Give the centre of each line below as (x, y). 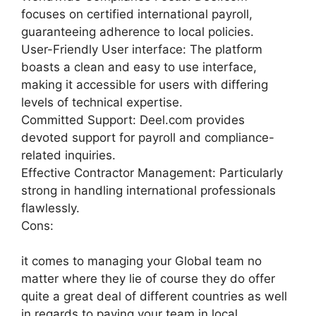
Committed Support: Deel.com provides (133, 120)
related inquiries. (68, 155)
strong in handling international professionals (148, 190)
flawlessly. (50, 208)
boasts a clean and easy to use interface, (139, 67)
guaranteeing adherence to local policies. (138, 31)
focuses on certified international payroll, (137, 14)
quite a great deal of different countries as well (154, 296)
